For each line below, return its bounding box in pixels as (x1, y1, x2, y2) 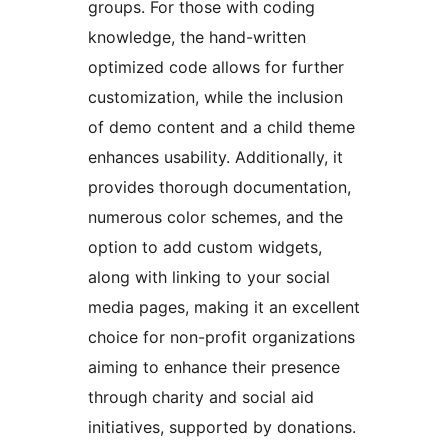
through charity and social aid (88, 387, 314, 408)
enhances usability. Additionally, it (88, 147, 343, 168)
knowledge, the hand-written (88, 27, 306, 48)
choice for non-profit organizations (88, 327, 355, 348)
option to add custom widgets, (88, 237, 322, 258)
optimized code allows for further (88, 57, 344, 78)
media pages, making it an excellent (88, 297, 360, 318)
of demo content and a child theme (88, 117, 355, 138)
